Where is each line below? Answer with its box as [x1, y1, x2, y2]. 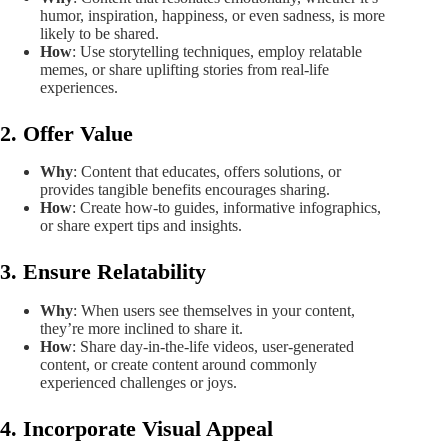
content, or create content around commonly [40, 356, 317, 374]
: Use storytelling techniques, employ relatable [72, 42, 362, 60]
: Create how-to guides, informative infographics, [72, 199, 381, 217]
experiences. [40, 78, 118, 96]
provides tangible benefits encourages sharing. [40, 181, 330, 199]
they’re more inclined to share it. [40, 320, 243, 338]
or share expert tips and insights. [40, 217, 242, 235]
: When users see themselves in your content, [73, 302, 355, 320]
